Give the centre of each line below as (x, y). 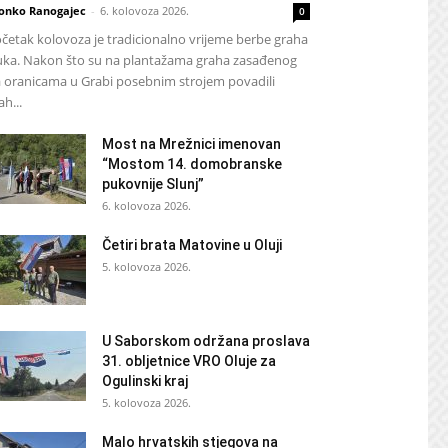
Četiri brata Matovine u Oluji (192, 245)
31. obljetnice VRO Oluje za (189, 361)
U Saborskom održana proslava (206, 341)
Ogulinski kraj (145, 381)
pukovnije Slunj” (153, 184)
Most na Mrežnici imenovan (191, 144)
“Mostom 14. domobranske (192, 164)
